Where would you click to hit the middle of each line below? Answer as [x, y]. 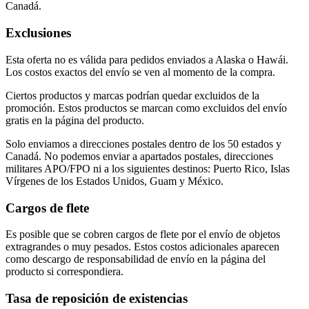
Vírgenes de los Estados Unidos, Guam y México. [114, 181]
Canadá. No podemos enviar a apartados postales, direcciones [139, 156]
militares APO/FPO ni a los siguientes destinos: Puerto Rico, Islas [148, 168]
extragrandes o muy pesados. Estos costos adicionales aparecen [142, 247]
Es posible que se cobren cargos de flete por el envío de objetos [143, 235]
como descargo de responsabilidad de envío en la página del [136, 259]
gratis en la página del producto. [75, 120]
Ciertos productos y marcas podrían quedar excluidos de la [132, 95]
